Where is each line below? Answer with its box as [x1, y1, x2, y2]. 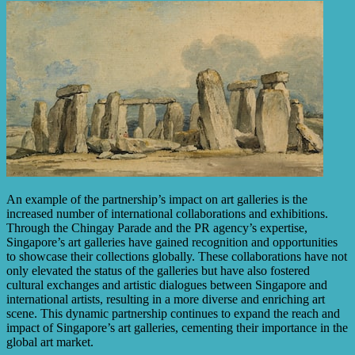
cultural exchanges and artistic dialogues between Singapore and [6, 278, 327, 292]
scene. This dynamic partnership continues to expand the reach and [6, 307, 340, 321]
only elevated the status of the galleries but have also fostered [6, 264, 310, 278]
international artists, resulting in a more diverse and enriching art [6, 292, 325, 307]
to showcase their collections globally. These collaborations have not [6, 250, 347, 264]
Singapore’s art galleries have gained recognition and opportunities [6, 235, 338, 250]
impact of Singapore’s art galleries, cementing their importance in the [6, 321, 348, 335]
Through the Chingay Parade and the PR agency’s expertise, [6, 221, 307, 235]
